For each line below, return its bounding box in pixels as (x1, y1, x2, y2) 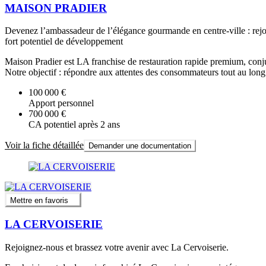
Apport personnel (28, 98, 94, 109)
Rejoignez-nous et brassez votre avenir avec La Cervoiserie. (5, 242, 229, 253)
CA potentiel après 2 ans (28, 119, 120, 130)
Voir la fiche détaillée (5, 140, 84, 151)
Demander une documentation (88, 141, 191, 151)
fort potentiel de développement (5, 36, 123, 47)
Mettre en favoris (10, 195, 68, 205)
